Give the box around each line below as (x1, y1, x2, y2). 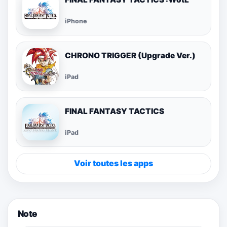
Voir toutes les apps (74, 158, 153, 169)
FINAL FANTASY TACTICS (65, 106, 164, 116)
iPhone (65, 17, 87, 25)
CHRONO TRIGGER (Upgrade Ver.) (65, 50, 196, 60)
